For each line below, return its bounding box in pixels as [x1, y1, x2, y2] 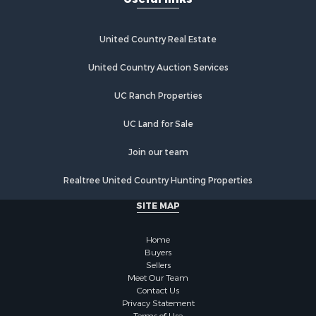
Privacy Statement [121, 294, 195, 306]
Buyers [145, 243, 171, 255]
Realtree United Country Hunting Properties [63, 171, 253, 183]
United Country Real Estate [99, 30, 217, 42]
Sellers [145, 256, 171, 268]
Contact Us [137, 281, 179, 293]
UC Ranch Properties [114, 87, 202, 99]
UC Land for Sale [123, 115, 193, 127]
